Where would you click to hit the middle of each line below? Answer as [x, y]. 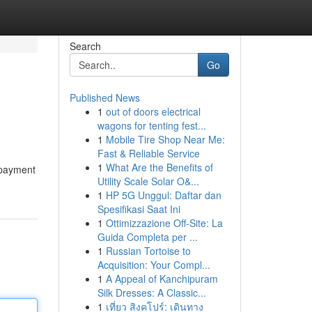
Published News [104, 97]
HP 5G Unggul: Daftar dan [163, 195]
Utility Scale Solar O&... [148, 181]
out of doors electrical [153, 111]
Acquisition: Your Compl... [154, 265]
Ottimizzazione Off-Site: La [164, 223]
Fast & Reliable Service [148, 153]
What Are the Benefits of [159, 167]
